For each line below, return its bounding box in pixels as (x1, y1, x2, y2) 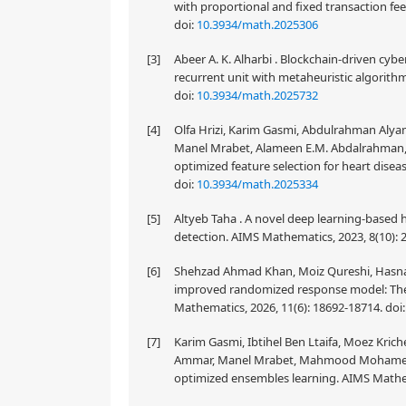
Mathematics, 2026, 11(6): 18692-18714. (174, 299, 385, 315)
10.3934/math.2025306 (197, 16, 318, 33)
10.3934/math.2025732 (197, 87, 318, 103)
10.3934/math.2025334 (197, 176, 318, 192)
